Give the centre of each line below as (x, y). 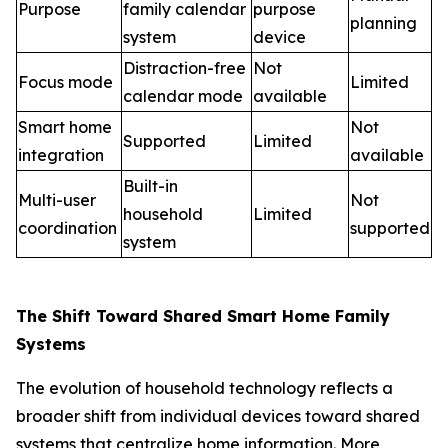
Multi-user (57, 200)
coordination (67, 228)
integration (61, 155)
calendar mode (183, 96)
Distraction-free (184, 68)
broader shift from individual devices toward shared (218, 416)
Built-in (150, 186)
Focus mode (65, 82)
